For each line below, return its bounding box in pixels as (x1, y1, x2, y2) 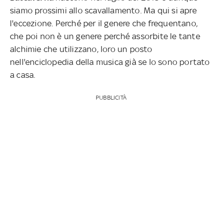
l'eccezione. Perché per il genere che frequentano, (10, 18, 198, 29)
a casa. (10, 70, 36, 80)
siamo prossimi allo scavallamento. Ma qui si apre (10, 5, 197, 16)
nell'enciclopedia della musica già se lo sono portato (10, 57, 210, 67)
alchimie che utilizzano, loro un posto (10, 44, 153, 55)
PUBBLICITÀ (95, 94, 126, 102)
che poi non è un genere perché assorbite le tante (10, 31, 200, 42)
